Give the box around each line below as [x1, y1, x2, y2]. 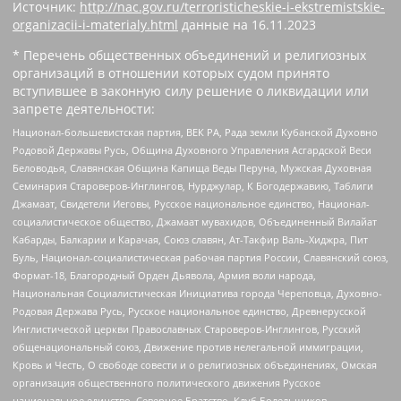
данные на [178, 16, 252, 34]
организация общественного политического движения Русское [13, 375, 320, 389]
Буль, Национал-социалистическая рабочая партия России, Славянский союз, [13, 250, 388, 264]
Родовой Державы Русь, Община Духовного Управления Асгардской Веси [13, 142, 371, 157]
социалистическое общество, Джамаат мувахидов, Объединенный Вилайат [13, 214, 377, 228]
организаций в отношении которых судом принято [13, 64, 329, 82]
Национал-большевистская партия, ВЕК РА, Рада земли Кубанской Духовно [13, 124, 378, 139]
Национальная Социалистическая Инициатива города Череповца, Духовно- [13, 286, 382, 300]
